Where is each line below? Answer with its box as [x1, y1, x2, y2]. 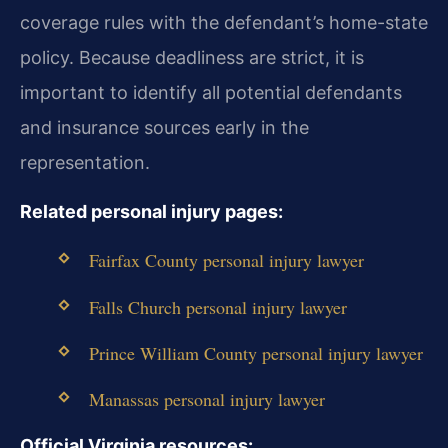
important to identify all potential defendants [20, 81, 402, 103]
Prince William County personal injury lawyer [88, 340, 423, 365]
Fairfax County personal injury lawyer [88, 248, 364, 273]
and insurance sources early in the [20, 116, 309, 138]
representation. [20, 151, 150, 173]
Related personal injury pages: [20, 200, 283, 222]
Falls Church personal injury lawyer [88, 294, 347, 319]
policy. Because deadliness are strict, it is [20, 46, 364, 68]
